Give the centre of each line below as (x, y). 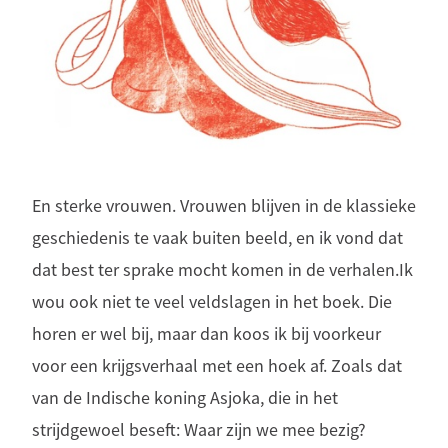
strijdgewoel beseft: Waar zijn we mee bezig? (199, 429)
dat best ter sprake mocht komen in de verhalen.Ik (222, 269)
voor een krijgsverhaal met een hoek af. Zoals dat (217, 365)
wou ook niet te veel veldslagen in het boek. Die (212, 301)
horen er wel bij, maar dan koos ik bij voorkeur (206, 333)
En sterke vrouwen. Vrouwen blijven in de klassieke (224, 205)
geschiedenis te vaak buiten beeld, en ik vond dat (217, 237)
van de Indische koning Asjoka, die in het (185, 397)
